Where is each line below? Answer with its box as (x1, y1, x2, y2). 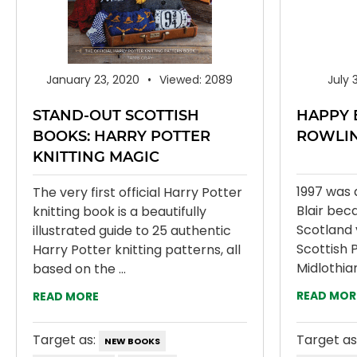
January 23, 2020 (46, 72, 140, 88)
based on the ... (33, 260, 126, 278)
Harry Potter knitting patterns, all (33, 241, 241, 259)
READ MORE (33, 288, 99, 304)
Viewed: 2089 (159, 72, 233, 88)
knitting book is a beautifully (33, 202, 206, 221)
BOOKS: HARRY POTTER (33, 127, 210, 145)
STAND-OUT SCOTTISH (33, 107, 199, 124)
